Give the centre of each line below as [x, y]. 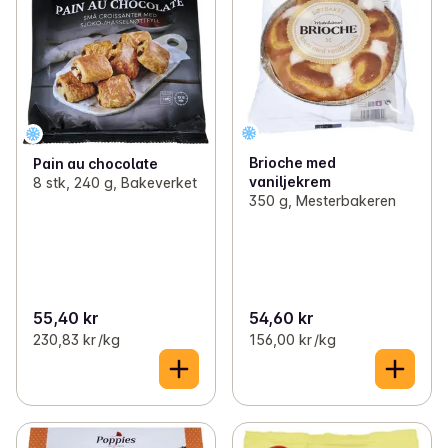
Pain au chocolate [95, 164]
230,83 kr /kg [76, 339]
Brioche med [292, 162]
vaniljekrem [290, 181]
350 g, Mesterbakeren [322, 200]
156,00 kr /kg [292, 339]
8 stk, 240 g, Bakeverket [115, 183]
